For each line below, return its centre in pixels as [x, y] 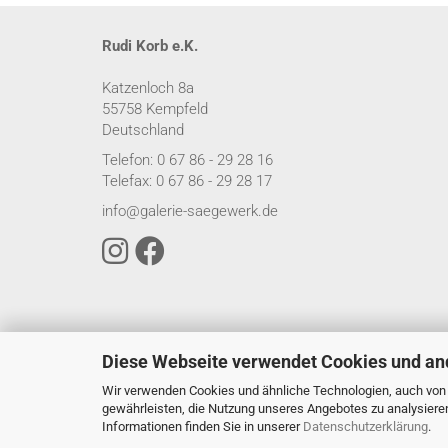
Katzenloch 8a [148, 88]
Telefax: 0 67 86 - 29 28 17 [187, 181]
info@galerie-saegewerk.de [190, 211]
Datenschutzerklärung [365, 426]
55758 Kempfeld [155, 109]
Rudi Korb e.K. [150, 46]
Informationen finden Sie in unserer [202, 426]
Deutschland [143, 130]
